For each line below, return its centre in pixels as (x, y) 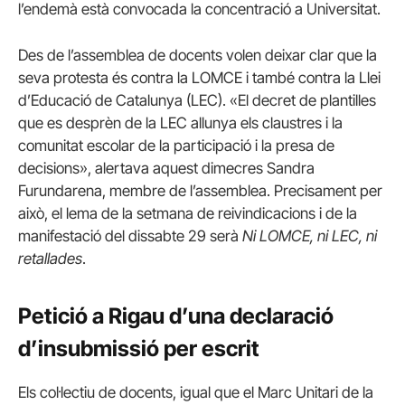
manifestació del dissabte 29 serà (130, 236)
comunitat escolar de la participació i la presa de (176, 146)
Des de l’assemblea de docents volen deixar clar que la (198, 56)
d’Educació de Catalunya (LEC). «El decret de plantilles (197, 101)
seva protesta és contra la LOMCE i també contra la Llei (199, 78)
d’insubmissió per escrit (139, 348)
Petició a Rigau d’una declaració (176, 316)
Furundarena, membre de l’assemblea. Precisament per (200, 191)
